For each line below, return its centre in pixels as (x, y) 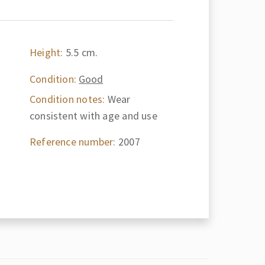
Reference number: (72, 142)
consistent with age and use (93, 115)
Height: (46, 52)
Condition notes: (67, 99)
